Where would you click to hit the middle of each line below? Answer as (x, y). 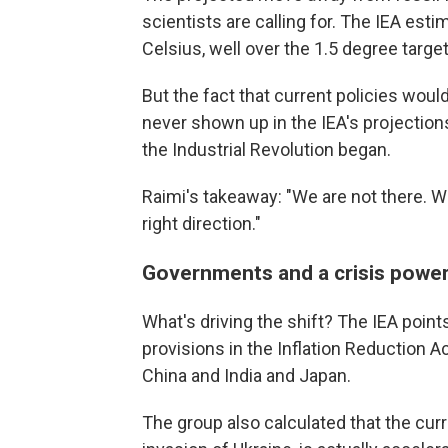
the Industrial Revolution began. (266, 149)
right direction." (201, 223)
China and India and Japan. (246, 375)
